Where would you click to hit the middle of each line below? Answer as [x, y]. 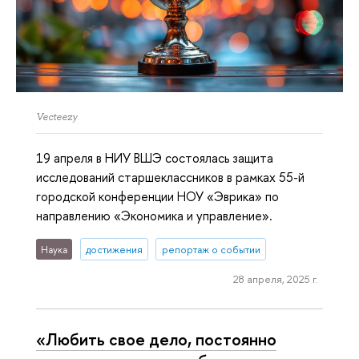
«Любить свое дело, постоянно [156, 339]
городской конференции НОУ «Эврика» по [157, 197]
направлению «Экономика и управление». [154, 216]
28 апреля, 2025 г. [275, 278]
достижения [114, 249]
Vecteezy [56, 117]
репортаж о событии [211, 249]
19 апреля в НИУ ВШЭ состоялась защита [155, 158]
